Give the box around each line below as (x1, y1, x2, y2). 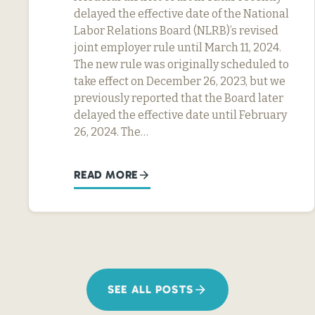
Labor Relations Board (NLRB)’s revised (74, 23, 278, 37)
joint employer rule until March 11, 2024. (74, 40, 281, 54)
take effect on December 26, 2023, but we (74, 74, 285, 88)
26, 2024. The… (74, 124, 148, 139)
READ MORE (74, 167, 139, 181)
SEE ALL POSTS (108, 282, 193, 296)
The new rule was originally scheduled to (74, 57, 289, 71)
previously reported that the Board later (74, 91, 283, 105)
